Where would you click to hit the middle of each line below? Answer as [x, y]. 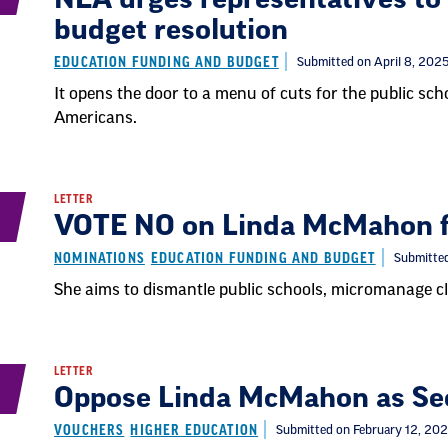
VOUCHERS [89, 430]
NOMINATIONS [99, 258]
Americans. [95, 118]
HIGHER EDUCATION [194, 430]
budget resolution [171, 30]
